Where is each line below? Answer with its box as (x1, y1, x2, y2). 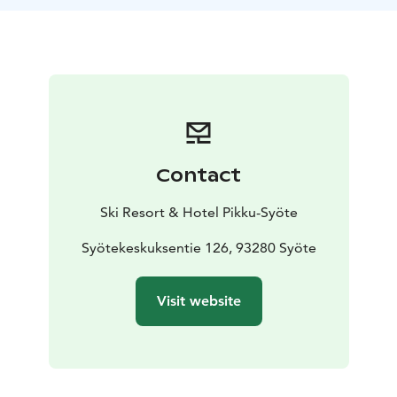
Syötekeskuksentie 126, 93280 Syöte (81, 239, 316, 257)
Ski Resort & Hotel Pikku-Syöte (99, 204, 298, 222)
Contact (156, 164, 241, 188)
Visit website (156, 292, 241, 310)
